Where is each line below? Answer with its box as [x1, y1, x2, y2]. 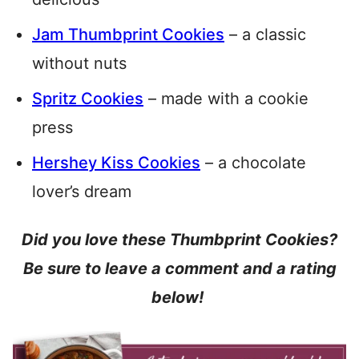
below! [151, 288, 208, 308]
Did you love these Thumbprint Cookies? [22, 230, 337, 250]
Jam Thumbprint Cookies [32, 25, 224, 45]
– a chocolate [200, 153, 306, 173]
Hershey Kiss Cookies [32, 153, 200, 173]
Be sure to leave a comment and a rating [22, 259, 337, 279]
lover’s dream [32, 182, 131, 202]
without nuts [32, 54, 127, 74]
